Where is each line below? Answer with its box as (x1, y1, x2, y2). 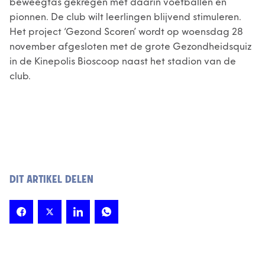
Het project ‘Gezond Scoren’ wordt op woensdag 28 (9, 25, 243, 38)
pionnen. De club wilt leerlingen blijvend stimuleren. (9, 11, 241, 24)
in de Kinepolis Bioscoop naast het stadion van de (9, 55, 236, 68)
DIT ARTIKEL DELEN (9, 175, 93, 185)
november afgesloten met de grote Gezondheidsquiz (9, 40, 251, 53)
